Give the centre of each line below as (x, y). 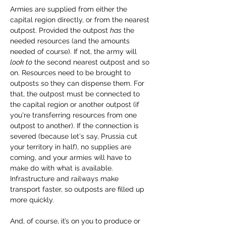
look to (21, 62)
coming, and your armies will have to (72, 157)
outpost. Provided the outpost (60, 30)
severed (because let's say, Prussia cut (75, 136)
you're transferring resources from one (74, 115)
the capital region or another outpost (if (76, 104)
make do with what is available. (63, 168)
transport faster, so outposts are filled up (78, 189)
